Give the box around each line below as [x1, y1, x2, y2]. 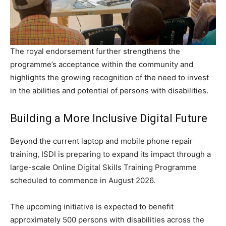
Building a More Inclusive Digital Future [10, 112, 207, 125]
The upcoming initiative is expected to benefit [10, 202, 174, 212]
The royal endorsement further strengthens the [10, 46, 180, 56]
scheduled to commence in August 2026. [10, 176, 155, 186]
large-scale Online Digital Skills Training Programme [10, 162, 197, 173]
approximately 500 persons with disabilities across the [10, 215, 204, 225]
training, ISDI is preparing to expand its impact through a [10, 149, 211, 159]
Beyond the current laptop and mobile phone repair [10, 136, 193, 146]
